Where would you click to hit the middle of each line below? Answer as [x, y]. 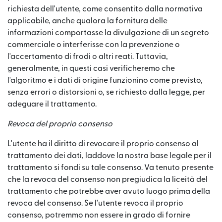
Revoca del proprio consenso [60, 124]
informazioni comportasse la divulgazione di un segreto [108, 33]
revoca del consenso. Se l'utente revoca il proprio [95, 203]
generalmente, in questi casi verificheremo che [91, 68]
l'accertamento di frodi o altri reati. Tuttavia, [88, 56]
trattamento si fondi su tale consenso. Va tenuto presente [111, 167]
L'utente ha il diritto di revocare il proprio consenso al [103, 144]
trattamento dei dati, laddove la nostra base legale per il [110, 156]
